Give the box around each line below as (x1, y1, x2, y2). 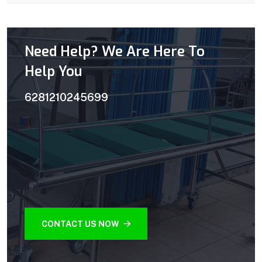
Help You (25, 62, 82, 81)
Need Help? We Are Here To (25, 42, 205, 61)
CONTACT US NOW (42, 219, 121, 229)
